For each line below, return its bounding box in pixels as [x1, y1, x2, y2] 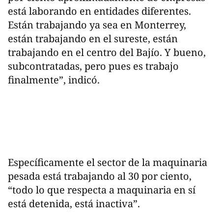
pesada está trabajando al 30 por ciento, [8, 169, 192, 183]
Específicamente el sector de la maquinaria [8, 155, 207, 169]
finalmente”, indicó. [8, 73, 100, 86]
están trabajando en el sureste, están [8, 31, 178, 45]
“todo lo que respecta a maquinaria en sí [8, 183, 195, 196]
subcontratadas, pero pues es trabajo [8, 59, 179, 73]
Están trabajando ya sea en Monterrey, [8, 18, 186, 31]
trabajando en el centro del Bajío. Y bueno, [8, 45, 206, 59]
